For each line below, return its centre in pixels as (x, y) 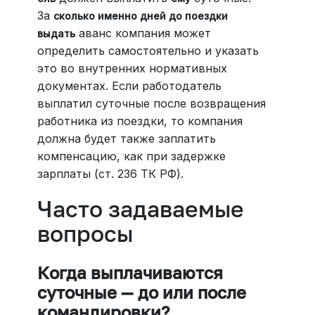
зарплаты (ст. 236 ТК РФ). (110, 174)
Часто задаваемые (140, 209)
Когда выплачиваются (130, 273)
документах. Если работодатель (129, 86)
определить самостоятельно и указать (148, 51)
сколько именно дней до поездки (140, 16)
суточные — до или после (141, 292)
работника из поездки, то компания (140, 121)
